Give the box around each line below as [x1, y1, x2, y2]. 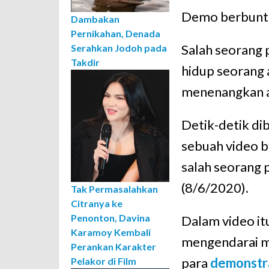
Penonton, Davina [71, 212, 150, 224]
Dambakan [71, 13, 119, 25]
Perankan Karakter [71, 241, 156, 253]
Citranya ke [71, 198, 122, 210]
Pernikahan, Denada [71, 28, 160, 40]
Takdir [71, 56, 100, 68]
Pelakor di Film [71, 255, 136, 267]
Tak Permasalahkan [71, 183, 158, 195]
